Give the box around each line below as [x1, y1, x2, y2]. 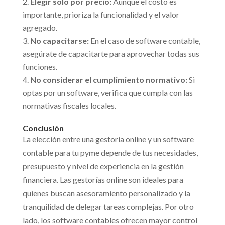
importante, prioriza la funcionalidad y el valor [22, 10, 179, 20]
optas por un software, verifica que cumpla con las [22, 88, 193, 98]
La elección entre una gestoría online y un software [22, 134, 194, 144]
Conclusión [22, 123, 64, 133]
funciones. [22, 62, 57, 72]
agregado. [22, 23, 57, 33]
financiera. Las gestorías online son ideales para [22, 175, 183, 185]
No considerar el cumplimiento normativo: [30, 75, 187, 85]
